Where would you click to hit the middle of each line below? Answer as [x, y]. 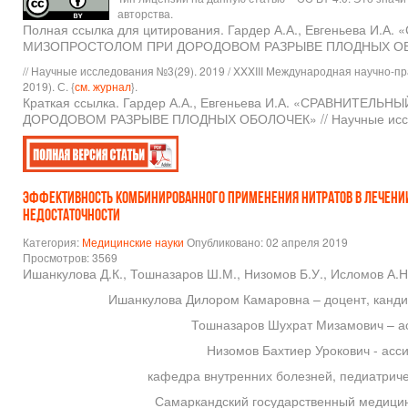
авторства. [145, 14]
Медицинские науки [133, 242]
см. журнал [103, 87]
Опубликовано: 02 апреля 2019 [267, 242]
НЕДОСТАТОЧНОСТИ [71, 217]
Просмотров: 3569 [70, 258]
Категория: [52, 242]
